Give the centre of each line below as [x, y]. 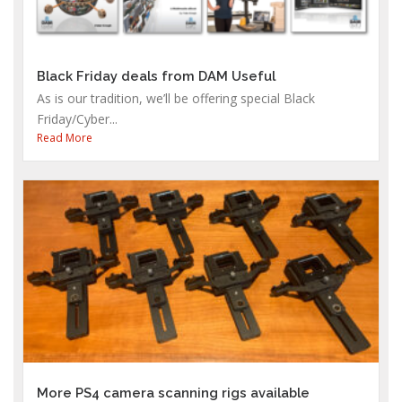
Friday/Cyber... [77, 118]
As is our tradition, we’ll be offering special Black [176, 98]
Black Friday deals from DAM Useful [156, 75]
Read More [65, 137]
